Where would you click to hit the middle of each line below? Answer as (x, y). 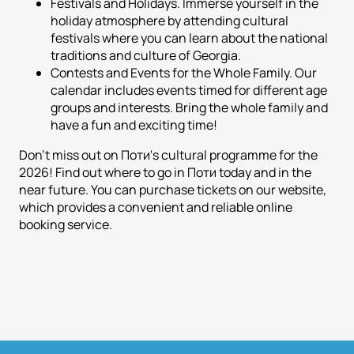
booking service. (66, 225)
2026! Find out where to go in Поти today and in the (165, 173)
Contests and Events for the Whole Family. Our (184, 73)
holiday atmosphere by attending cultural (169, 21)
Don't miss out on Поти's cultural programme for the (168, 155)
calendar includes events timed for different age (189, 90)
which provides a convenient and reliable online (156, 207)
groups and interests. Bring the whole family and (189, 108)
